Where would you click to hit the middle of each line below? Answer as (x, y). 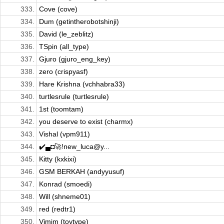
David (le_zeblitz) (66, 34)
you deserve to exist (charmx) (86, 122)
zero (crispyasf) (63, 72)
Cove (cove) (58, 9)
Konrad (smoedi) (65, 184)
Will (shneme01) (65, 197)
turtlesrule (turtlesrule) (74, 97)
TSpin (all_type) (64, 47)
